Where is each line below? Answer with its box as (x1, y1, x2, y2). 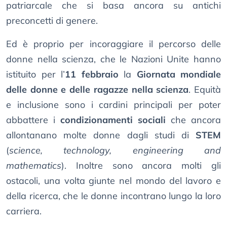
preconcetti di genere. (6, 15, 98, 27)
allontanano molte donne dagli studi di (6, 129, 196, 141)
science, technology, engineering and (9, 144, 221, 157)
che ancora (166, 114, 221, 126)
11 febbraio (65, 68, 119, 81)
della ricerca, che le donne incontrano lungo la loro (6, 190, 221, 202)
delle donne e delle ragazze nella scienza (6, 84, 189, 96)
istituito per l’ (6, 68, 65, 81)
